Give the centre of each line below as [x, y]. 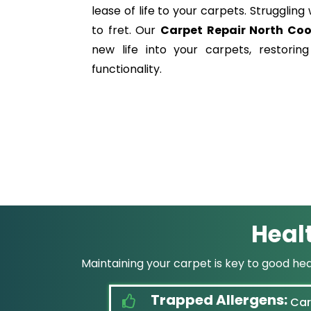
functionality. [127, 69]
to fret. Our [126, 30]
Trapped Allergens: [219, 300]
